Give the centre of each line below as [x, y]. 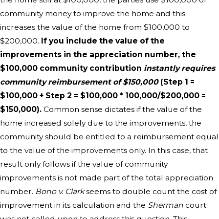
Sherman [166, 205]
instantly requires [179, 68]
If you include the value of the [103, 41]
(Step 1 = [177, 82]
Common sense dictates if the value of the [122, 109]
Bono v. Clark [60, 191]
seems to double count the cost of [150, 191]
